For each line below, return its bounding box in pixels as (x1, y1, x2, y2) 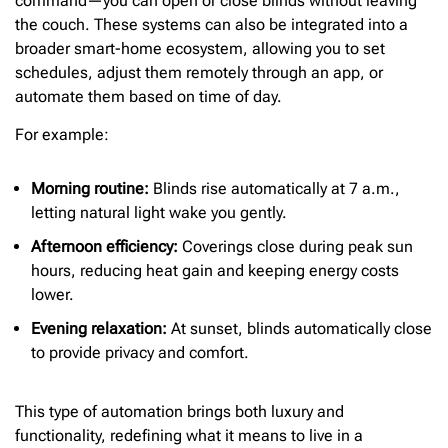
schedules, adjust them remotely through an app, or (15, 62, 383, 82)
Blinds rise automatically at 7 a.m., (149, 178, 400, 198)
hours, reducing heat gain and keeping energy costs (31, 260, 399, 280)
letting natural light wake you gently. (31, 202, 287, 222)
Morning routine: (31, 178, 149, 198)
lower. (31, 284, 74, 304)
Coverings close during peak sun (178, 236, 413, 256)
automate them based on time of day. (15, 86, 282, 106)
